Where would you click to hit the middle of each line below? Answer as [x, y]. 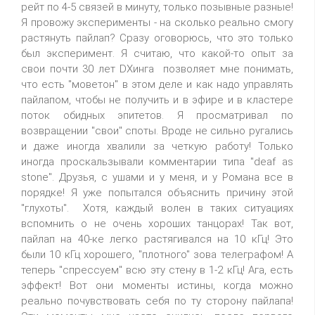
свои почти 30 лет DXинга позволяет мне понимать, [157, 69]
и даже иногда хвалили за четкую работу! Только [157, 146]
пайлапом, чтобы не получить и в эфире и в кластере [157, 100]
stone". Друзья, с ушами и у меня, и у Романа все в [157, 177]
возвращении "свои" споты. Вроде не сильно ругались [157, 131]
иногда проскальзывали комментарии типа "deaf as [157, 162]
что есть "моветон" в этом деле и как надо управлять [157, 84]
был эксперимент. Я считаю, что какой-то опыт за [157, 53]
